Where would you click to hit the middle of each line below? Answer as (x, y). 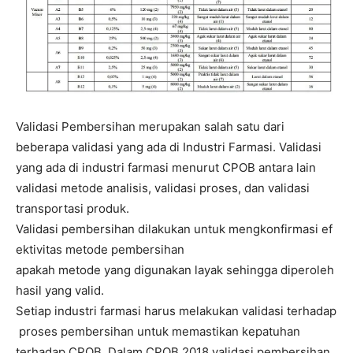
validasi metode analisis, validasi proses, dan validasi (163, 188)
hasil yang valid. (60, 291)
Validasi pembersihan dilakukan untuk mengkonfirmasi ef (174, 229)
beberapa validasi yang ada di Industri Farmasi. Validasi (169, 147)
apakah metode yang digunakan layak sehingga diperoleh (176, 270)
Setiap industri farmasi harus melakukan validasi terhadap (176, 311)
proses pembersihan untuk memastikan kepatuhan (158, 332)
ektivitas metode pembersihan (100, 250)
